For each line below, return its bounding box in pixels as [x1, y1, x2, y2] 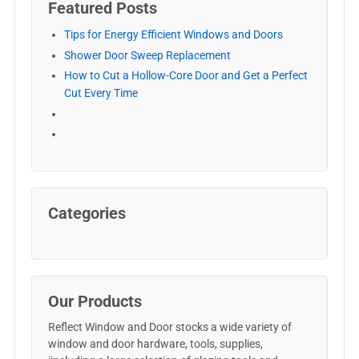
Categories [47, 204, 126, 223]
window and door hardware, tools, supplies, [47, 337, 263, 350]
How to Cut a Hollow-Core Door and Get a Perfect [63, 69, 308, 82]
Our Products [47, 292, 142, 311]
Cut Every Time [63, 87, 138, 99]
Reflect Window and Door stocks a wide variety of [47, 321, 292, 333]
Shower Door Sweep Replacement [63, 48, 231, 62]
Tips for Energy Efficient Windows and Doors [63, 28, 283, 41]
